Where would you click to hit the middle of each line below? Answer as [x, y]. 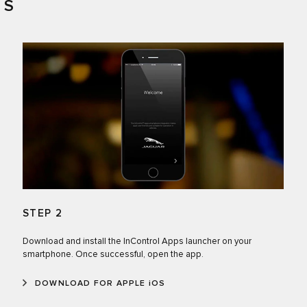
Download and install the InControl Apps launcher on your [137, 242]
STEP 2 [42, 214]
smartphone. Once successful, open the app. [113, 255]
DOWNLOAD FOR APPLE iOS [100, 284]
